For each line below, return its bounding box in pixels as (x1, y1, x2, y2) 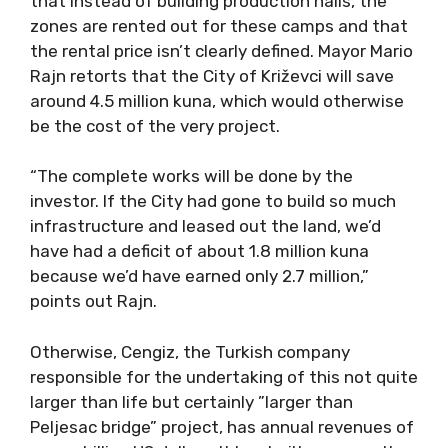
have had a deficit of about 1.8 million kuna (30, 241, 369, 261)
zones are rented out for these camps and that (30, 15, 408, 36)
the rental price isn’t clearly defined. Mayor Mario (30, 40, 413, 61)
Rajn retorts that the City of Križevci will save (30, 65, 394, 86)
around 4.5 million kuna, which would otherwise (30, 90, 404, 111)
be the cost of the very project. (30, 115, 280, 136)
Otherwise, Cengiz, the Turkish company (30, 341, 350, 362)
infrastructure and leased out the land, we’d (30, 216, 381, 236)
